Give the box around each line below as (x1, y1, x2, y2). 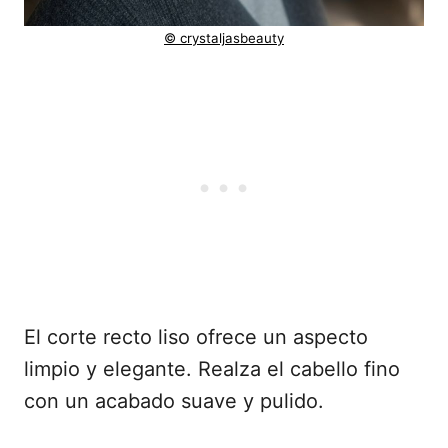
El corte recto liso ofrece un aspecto (24, 325, 368, 350)
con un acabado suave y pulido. (24, 389, 324, 414)
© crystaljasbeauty (164, 30, 284, 47)
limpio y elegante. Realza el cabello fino (24, 357, 400, 382)
